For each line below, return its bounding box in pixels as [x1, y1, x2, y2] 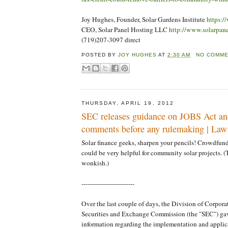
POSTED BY [81, 52, 119, 58]
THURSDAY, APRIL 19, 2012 [81, 100, 174, 106]
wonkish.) [81, 158, 109, 168]
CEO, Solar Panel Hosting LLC [81, 25, 169, 35]
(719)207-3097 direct [81, 35, 140, 45]
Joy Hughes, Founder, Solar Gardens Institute [81, 15, 207, 24]
